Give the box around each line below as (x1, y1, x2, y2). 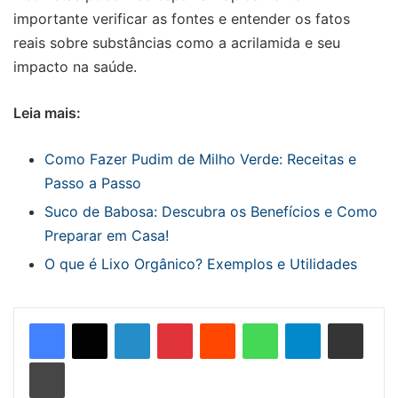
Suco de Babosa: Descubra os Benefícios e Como (44, 203, 378, 221)
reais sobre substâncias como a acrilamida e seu (13, 34, 340, 52)
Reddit (235, 315, 270, 330)
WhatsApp (277, 315, 334, 330)
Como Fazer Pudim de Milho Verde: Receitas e (44, 150, 356, 169)
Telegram (320, 315, 370, 330)
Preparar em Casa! (44, 227, 169, 245)
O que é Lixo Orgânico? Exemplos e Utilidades (44, 255, 357, 274)
